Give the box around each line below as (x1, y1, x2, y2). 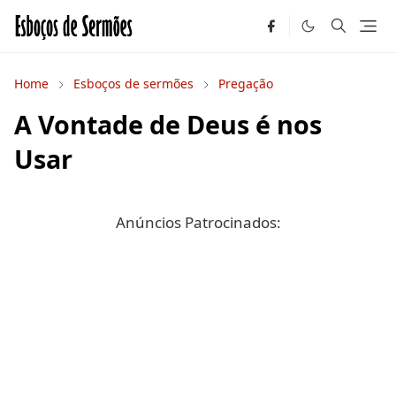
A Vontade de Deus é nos (14, 107, 322, 141)
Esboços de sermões (73, 75, 194, 92)
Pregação (218, 75, 273, 92)
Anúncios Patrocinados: (115, 212, 281, 232)
